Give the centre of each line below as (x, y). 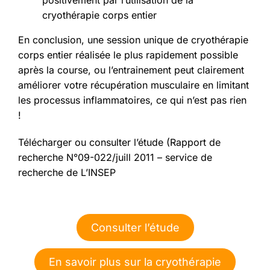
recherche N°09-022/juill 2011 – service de (115, 158)
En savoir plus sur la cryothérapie (135, 262)
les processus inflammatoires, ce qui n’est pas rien (132, 100)
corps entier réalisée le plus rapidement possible (128, 55)
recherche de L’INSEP (67, 173)
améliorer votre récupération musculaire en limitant (133, 85)
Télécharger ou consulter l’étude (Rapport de (119, 143)
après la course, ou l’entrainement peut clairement (131, 70)
